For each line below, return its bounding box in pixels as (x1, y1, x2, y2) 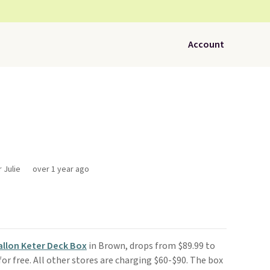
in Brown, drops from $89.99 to (86, 239, 215, 253)
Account (188, 38, 224, 51)
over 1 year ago (32, 163, 89, 175)
